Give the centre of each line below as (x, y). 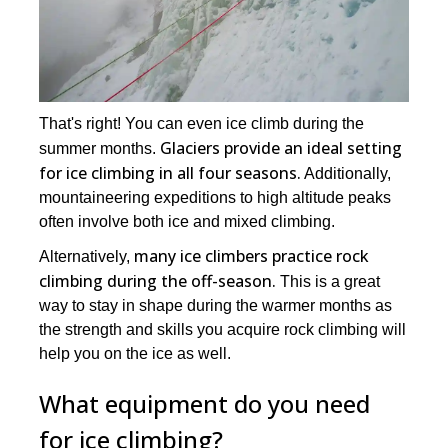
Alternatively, (87, 257)
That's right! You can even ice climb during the (202, 124)
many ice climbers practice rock (252, 256)
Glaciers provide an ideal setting (281, 148)
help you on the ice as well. (135, 354)
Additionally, (346, 174)
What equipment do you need (205, 404)
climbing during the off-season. (158, 281)
